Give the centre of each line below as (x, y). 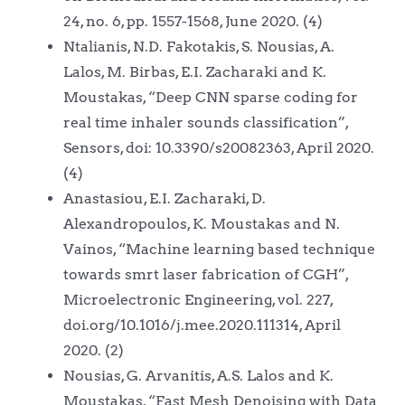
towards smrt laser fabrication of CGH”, (205, 274)
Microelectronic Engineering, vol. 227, (198, 299)
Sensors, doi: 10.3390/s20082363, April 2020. (218, 147)
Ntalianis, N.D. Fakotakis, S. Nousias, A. (198, 46)
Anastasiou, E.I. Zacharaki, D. (164, 198)
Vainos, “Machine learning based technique (219, 249)
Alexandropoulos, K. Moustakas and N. (201, 223)
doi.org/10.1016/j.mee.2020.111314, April (202, 325)
